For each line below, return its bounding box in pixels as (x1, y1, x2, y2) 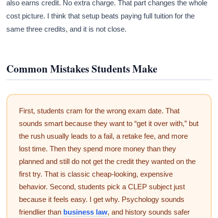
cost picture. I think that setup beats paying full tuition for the (6, 12, 195, 20)
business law (63, 207, 108, 216)
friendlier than (18, 207, 63, 216)
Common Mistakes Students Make (6, 61, 158, 76)
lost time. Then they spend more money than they (18, 144, 176, 153)
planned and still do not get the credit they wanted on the (18, 157, 196, 165)
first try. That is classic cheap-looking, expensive (18, 169, 173, 178)
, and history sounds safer (107, 207, 190, 216)
